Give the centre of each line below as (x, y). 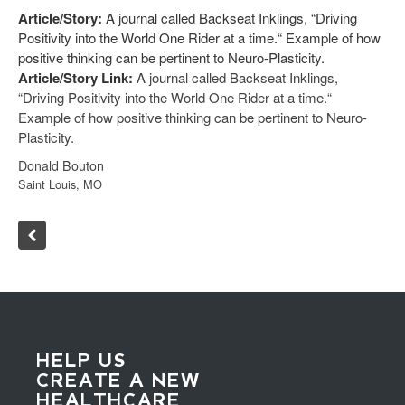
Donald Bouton (61, 165)
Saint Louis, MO (60, 184)
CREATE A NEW (118, 380)
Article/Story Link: (75, 77)
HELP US (81, 360)
